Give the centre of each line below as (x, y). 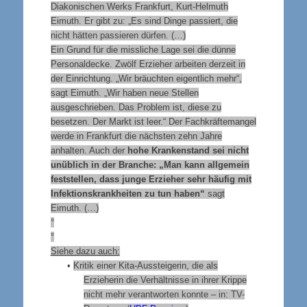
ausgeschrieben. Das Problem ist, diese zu (136, 107)
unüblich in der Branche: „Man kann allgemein (150, 164)
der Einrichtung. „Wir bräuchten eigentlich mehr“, (146, 78)
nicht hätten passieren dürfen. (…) (118, 35)
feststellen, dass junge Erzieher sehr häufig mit (151, 179)
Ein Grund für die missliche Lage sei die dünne (143, 49)
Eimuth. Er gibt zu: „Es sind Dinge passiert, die (144, 21)
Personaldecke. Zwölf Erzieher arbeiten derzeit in (148, 64)
